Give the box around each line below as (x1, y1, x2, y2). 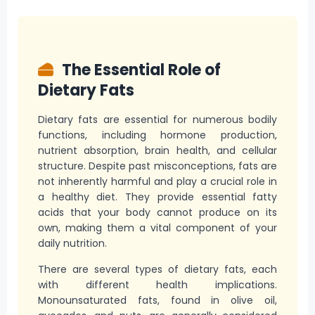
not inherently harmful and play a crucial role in (37, 174, 278, 189)
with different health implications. (37, 277, 278, 292)
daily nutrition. (37, 236, 107, 251)
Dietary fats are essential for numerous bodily (37, 112, 278, 127)
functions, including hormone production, (37, 128, 278, 143)
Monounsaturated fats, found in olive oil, (37, 292, 278, 307)
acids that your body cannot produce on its (37, 205, 278, 220)
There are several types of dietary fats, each (37, 262, 278, 276)
